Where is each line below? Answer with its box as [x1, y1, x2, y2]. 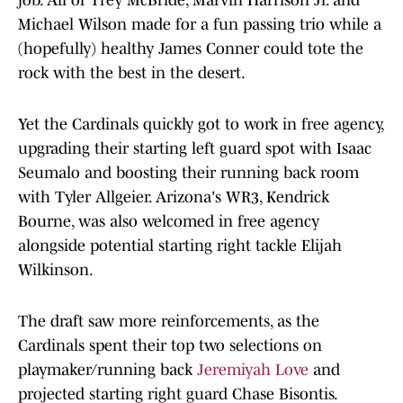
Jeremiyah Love [197, 361, 309, 380]
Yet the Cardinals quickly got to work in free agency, [18, 115, 383, 134]
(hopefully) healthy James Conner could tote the [18, 40, 363, 58]
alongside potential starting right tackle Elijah [18, 237, 342, 255]
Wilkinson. [18, 261, 94, 280]
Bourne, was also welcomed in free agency [18, 212, 319, 231]
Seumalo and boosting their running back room [18, 164, 359, 183]
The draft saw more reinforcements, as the [18, 312, 319, 331]
